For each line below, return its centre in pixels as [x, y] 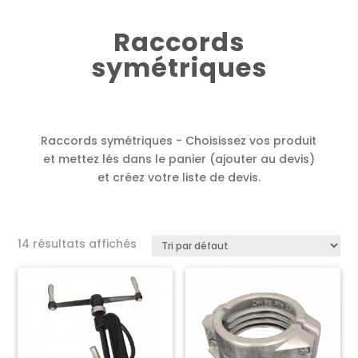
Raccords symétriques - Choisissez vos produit [179, 140]
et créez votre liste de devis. [179, 177]
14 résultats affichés [78, 243]
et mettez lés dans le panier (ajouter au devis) [179, 159]
